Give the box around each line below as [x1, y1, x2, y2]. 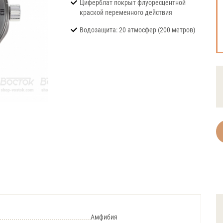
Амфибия [91, 213, 117, 221]
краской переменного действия [79, 8, 172, 16]
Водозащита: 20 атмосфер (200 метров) [79, 26, 195, 34]
